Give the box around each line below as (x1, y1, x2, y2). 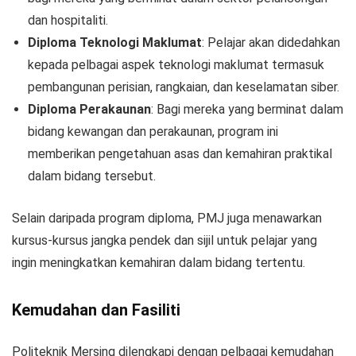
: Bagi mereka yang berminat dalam (151, 101, 343, 117)
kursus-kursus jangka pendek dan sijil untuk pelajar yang (12, 232, 317, 248)
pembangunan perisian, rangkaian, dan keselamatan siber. (28, 79, 339, 95)
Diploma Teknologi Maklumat (28, 34, 202, 50)
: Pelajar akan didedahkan (202, 34, 340, 50)
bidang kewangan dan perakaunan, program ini (28, 123, 278, 139)
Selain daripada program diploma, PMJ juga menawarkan (12, 210, 322, 226)
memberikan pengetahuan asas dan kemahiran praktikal (28, 145, 332, 161)
